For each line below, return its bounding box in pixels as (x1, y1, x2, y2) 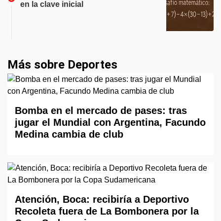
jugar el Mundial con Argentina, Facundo (15, 117, 206, 128)
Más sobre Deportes (7, 58, 117, 72)
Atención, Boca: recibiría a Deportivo (15, 194, 189, 205)
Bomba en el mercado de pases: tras (15, 105, 187, 116)
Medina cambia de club (15, 129, 123, 140)
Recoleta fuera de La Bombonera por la (15, 206, 199, 217)
